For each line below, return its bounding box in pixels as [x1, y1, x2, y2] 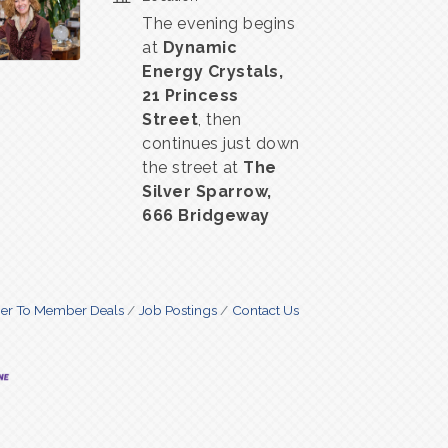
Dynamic [162, 37, 237, 57]
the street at [142, 157, 243, 177]
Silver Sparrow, [142, 181, 272, 201]
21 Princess [142, 85, 239, 105]
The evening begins [142, 13, 295, 33]
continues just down [142, 133, 300, 153]
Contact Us [231, 301, 299, 318]
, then [198, 109, 241, 129]
